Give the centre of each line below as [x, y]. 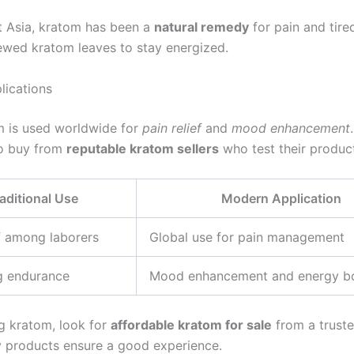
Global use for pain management [247, 237]
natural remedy [201, 27]
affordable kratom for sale [191, 325]
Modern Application [281, 199]
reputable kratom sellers [143, 148]
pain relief [172, 128]
